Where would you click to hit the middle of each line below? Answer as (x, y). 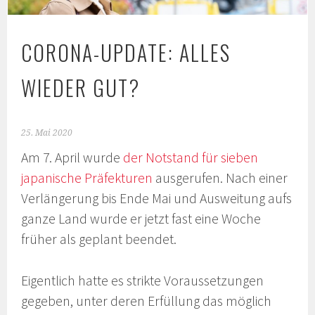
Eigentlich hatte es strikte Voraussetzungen (143, 280)
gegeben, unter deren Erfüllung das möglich (147, 301)
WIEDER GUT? (81, 88)
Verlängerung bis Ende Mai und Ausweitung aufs (157, 199)
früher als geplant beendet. (99, 239)
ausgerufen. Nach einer (220, 178)
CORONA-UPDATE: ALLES (126, 53)
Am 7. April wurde (72, 158)
